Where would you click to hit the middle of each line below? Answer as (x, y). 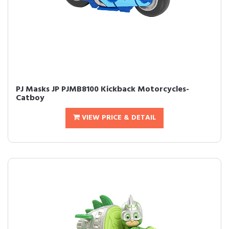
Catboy (30, 98)
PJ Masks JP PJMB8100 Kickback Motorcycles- (102, 89)
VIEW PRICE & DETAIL (118, 118)
